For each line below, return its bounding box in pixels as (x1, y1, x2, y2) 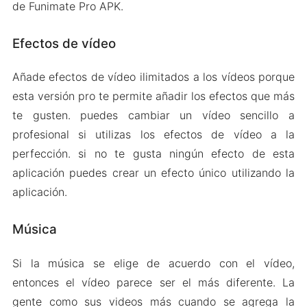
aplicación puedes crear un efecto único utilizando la (12, 166, 295, 180)
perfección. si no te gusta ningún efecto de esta (12, 147, 295, 161)
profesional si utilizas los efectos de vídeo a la (12, 127, 295, 142)
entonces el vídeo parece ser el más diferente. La (12, 275, 295, 290)
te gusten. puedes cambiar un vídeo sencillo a (12, 108, 295, 123)
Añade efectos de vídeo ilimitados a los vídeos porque (12, 70, 295, 84)
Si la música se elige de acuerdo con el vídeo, (12, 256, 295, 271)
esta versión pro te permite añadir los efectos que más (12, 89, 295, 103)
